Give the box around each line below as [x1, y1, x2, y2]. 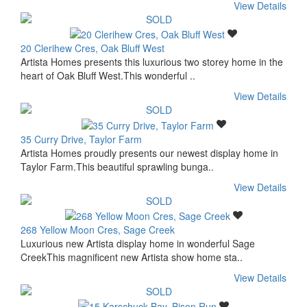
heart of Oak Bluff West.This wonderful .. [21, 69, 195, 83]
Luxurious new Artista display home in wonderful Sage [21, 236, 255, 250]
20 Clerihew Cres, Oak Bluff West [21, 41, 164, 56]
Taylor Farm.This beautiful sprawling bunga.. [21, 159, 214, 173]
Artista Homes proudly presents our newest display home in [21, 145, 278, 160]
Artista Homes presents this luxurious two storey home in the [21, 55, 283, 69]
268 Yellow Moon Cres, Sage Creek [21, 222, 175, 236]
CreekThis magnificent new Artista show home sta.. [21, 249, 243, 264]
